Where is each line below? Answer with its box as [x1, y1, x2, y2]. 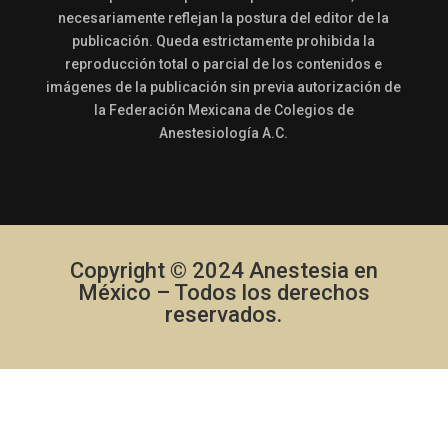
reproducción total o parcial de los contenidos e [65, 56, 383, 72]
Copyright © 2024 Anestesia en [69, 258, 378, 283]
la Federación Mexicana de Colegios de [93, 102, 354, 118]
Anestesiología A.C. [159, 125, 289, 141]
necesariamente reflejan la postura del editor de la [58, 10, 390, 26]
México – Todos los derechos [77, 280, 370, 305]
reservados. [165, 302, 283, 327]
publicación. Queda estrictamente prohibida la [72, 33, 376, 49]
